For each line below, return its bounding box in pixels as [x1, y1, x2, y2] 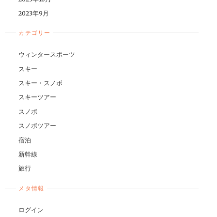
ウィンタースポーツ [18, 50, 76, 59]
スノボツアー [18, 122, 57, 130]
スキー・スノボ [18, 79, 63, 87]
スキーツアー [18, 93, 57, 101]
